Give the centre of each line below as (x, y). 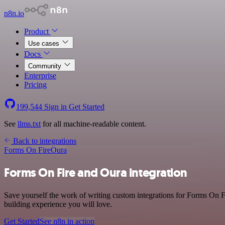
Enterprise (40, 76)
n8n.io (14, 13)
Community (46, 66)
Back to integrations (44, 141)
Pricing (35, 85)
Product (37, 31)
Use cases (45, 43)
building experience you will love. (58, 204)
